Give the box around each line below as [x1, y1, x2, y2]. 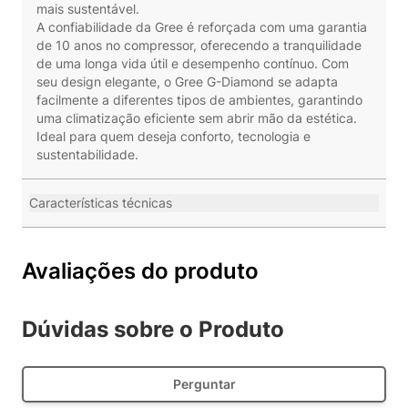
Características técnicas [29, 195, 172, 210]
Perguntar [172, 376, 236, 392]
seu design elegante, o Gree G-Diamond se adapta [36, 74, 338, 89]
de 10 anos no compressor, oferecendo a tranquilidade [36, 37, 362, 53]
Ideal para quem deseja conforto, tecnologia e [36, 128, 311, 144]
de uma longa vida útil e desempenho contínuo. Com [36, 56, 349, 71]
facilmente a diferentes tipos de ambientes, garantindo [36, 92, 362, 107]
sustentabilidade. [36, 147, 138, 162]
